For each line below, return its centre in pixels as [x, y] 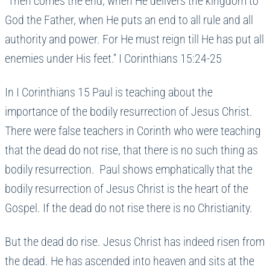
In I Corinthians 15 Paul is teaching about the [109, 93]
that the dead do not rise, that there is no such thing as [131, 150]
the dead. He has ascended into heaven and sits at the [130, 261]
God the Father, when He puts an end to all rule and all [129, 20]
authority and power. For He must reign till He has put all [134, 39]
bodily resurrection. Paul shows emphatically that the [129, 170]
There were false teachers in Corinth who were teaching [133, 131]
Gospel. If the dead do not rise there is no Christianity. [131, 208]
